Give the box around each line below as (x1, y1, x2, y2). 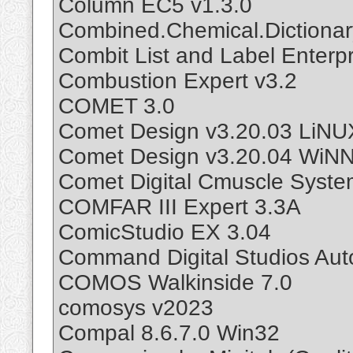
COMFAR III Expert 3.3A (58, 195, 301, 220)
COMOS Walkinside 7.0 (58, 270, 292, 295)
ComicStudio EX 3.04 (58, 220, 271, 245)
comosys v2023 (58, 295, 214, 321)
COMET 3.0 (58, 94, 175, 119)
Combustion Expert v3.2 (58, 69, 297, 94)
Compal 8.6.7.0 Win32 (58, 321, 280, 346)
